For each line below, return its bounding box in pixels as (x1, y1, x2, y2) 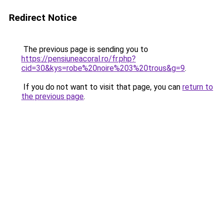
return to (182, 82, 213, 92)
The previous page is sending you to (21, 45, 148, 54)
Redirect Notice (9, 12, 77, 23)
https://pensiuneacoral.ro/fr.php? (21, 54, 136, 63)
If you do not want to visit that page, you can (21, 82, 182, 92)
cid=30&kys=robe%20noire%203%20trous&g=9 (21, 63, 185, 73)
